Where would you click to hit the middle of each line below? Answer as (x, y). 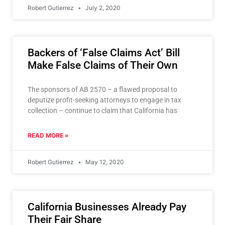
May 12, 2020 (104, 162)
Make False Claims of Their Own (103, 65)
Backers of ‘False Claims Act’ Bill (104, 52)
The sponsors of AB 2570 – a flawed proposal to (102, 89)
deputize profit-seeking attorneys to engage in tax (104, 100)
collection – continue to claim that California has (102, 110)
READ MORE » (48, 135)
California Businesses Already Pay (107, 207)
